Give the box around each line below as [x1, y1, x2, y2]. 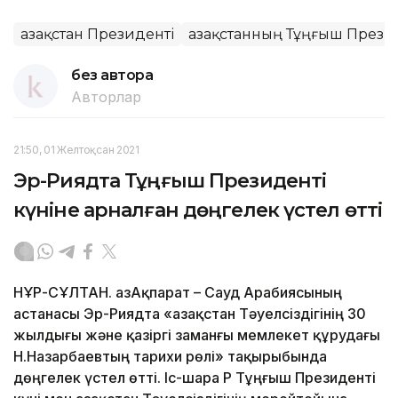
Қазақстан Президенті [20, 25, 174, 43]
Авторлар [71, 87, 141, 106]
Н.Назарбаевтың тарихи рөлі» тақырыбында [13, 346, 327, 365]
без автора [71, 66, 154, 84]
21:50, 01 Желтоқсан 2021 [13, 142, 139, 156]
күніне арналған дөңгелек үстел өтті [13, 197, 383, 222]
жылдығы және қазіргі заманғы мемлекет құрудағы [13, 325, 380, 344]
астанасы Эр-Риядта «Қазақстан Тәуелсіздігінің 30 [13, 304, 366, 322]
